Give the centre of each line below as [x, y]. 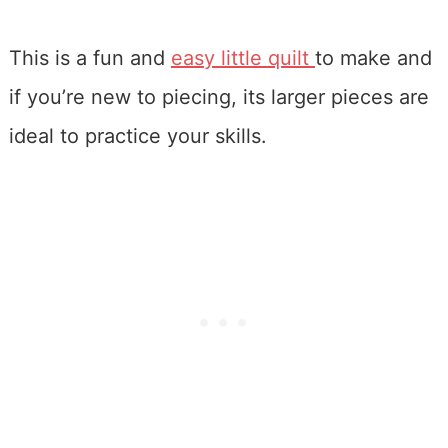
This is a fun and [89, 58]
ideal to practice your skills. [137, 136]
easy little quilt [242, 58]
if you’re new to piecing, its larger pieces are [218, 97]
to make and [373, 58]
